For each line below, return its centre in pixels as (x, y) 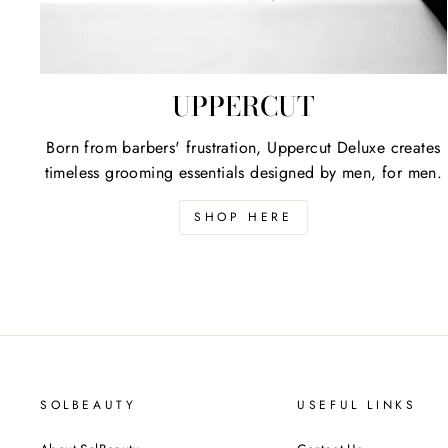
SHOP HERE (243, 217)
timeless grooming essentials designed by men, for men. (243, 173)
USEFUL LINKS (357, 405)
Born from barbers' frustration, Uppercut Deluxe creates (243, 148)
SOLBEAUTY (88, 405)
